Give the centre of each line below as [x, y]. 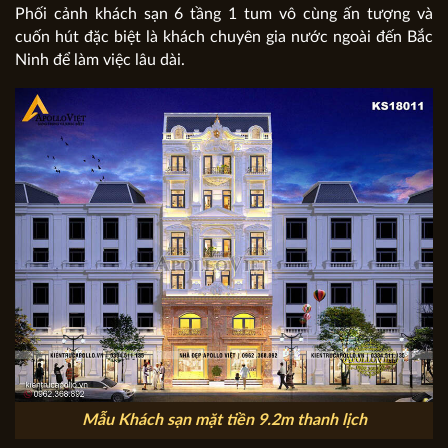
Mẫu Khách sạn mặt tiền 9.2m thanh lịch [224, 419]
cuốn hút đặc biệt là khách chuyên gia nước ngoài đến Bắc [224, 37]
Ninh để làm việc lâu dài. [100, 60]
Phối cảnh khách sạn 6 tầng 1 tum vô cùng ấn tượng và [224, 14]
